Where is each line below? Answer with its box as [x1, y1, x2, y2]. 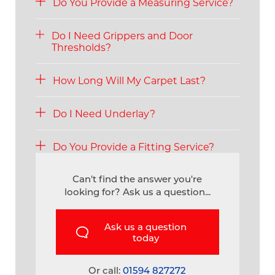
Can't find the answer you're [72, 172, 203, 185]
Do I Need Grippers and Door [52, 28, 193, 42]
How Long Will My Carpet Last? [52, 73, 206, 87]
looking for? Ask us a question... [64, 185, 211, 198]
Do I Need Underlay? [52, 106, 155, 120]
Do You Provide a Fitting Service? [52, 139, 214, 153]
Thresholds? [52, 40, 112, 53]
